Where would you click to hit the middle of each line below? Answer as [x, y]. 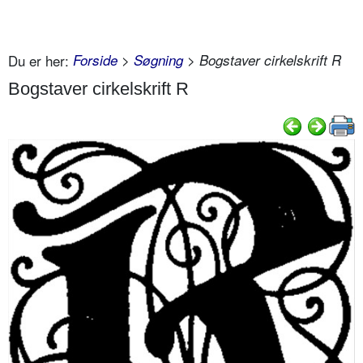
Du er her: [38, 61]
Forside [95, 60]
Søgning [158, 60]
